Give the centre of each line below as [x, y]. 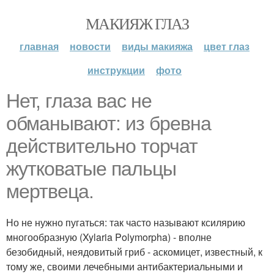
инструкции [116, 70]
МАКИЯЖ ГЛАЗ [137, 23]
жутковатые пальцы [91, 169]
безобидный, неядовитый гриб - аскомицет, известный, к [134, 252]
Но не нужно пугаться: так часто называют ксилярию [126, 222]
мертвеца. [50, 191]
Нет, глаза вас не [79, 101]
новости [90, 46]
